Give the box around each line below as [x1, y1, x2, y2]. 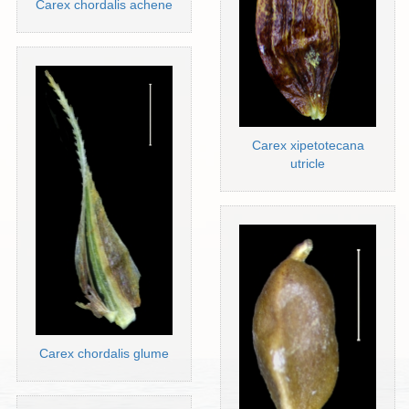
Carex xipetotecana [251, 137, 364, 152]
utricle [290, 155, 326, 171]
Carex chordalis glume [39, 346, 170, 362]
